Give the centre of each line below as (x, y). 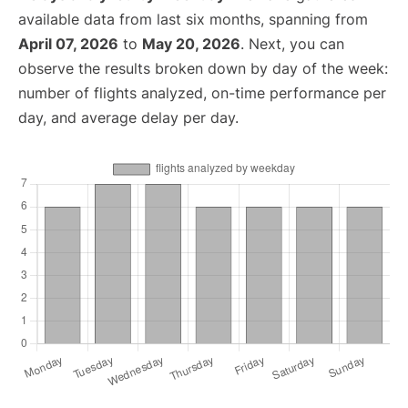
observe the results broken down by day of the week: (203, 68)
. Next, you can (292, 44)
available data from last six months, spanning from (193, 19)
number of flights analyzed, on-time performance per (202, 93)
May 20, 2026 (191, 44)
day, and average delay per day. (128, 117)
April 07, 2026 (68, 44)
